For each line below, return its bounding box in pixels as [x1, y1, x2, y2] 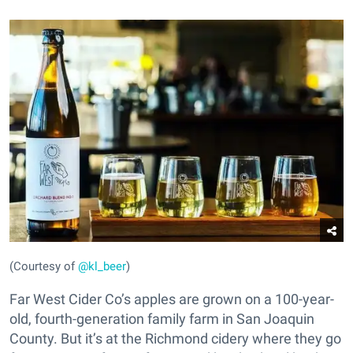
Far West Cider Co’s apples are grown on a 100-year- [9, 291, 334, 308]
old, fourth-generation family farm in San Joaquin [9, 310, 314, 328]
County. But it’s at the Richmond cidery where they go [9, 330, 341, 347]
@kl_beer [78, 259, 126, 274]
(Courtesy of [9, 259, 78, 274]
